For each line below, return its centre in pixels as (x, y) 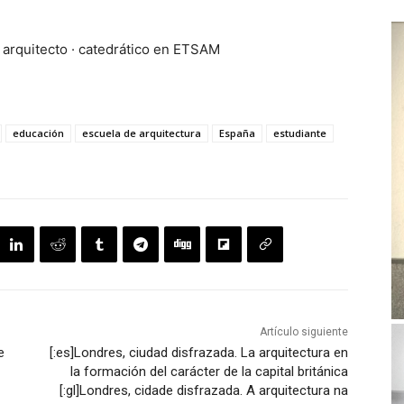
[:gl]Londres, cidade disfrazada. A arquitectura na (203, 391)
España (237, 133)
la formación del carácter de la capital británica (209, 372)
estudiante (300, 133)
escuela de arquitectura (142, 133)
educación (38, 133)
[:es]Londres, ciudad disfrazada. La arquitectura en (198, 353)
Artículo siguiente (303, 332)
